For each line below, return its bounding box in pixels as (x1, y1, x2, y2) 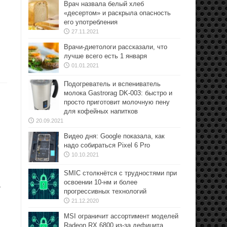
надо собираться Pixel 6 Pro (64, 141, 150, 149)
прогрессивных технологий (64, 187, 146, 195)
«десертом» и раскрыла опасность (64, 9, 171, 17)
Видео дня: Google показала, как (64, 132, 165, 140)
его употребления (64, 18, 118, 26)
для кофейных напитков (64, 107, 138, 115)
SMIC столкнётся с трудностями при (64, 169, 177, 177)
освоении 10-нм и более (64, 178, 137, 186)
